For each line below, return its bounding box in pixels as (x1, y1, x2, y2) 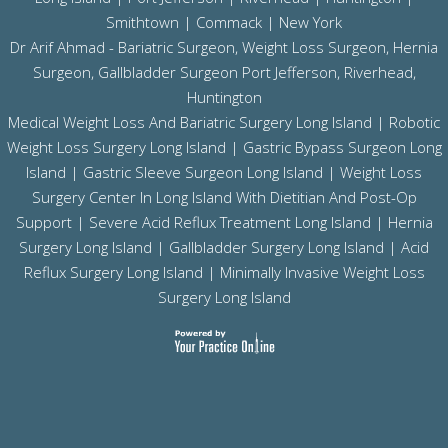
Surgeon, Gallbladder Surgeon (32, 61, 242, 82)
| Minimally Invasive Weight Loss (202, 261, 425, 282)
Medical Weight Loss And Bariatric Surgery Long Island (8, 111, 372, 132)
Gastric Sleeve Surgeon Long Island (83, 161, 323, 182)
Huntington (186, 86, 262, 107)
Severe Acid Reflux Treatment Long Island (88, 211, 371, 232)
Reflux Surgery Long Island (23, 261, 203, 282)
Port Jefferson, (241, 61, 340, 82)
